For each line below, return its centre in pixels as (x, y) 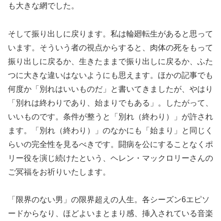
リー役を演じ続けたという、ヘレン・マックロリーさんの (110, 158)
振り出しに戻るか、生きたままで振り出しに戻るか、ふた (110, 61)
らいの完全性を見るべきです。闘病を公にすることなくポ (110, 144)
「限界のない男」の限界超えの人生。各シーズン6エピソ (109, 200)
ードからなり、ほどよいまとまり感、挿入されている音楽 (110, 214)
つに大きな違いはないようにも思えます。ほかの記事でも (110, 75)
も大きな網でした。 (43, 5)
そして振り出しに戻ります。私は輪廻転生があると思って (110, 34)
